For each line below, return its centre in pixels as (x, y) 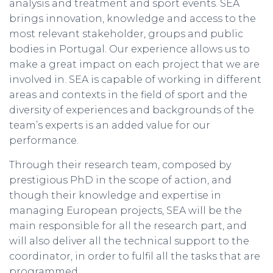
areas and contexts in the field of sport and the (128, 94)
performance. (44, 140)
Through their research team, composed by (120, 165)
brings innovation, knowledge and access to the (133, 18)
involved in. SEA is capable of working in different (135, 79)
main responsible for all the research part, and (128, 225)
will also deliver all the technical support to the (129, 241)
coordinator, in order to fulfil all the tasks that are (135, 256)
